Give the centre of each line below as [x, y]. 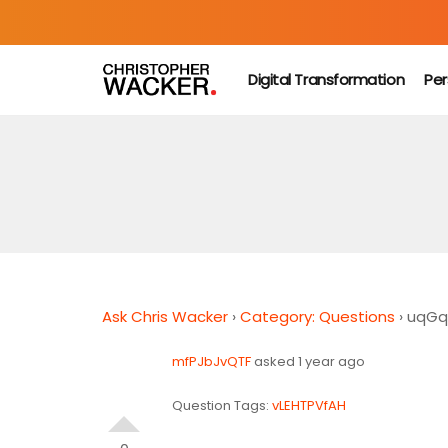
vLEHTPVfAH [309, 405]
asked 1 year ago [308, 361]
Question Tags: [222, 405]
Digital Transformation [326, 79]
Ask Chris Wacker [165, 316]
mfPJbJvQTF [211, 361]
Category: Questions [317, 316]
